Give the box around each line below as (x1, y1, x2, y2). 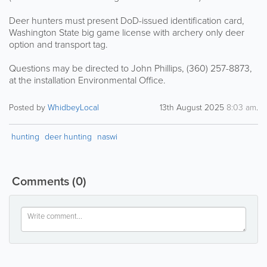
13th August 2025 (160, 101, 226, 113)
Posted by (9, 101, 48, 113)
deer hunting (45, 130, 92, 142)
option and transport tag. (9, 37, 108, 51)
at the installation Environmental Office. (9, 73, 166, 86)
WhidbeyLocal (48, 101, 99, 113)
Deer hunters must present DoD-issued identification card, (9, 13, 244, 27)
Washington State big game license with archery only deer (9, 25, 244, 39)
